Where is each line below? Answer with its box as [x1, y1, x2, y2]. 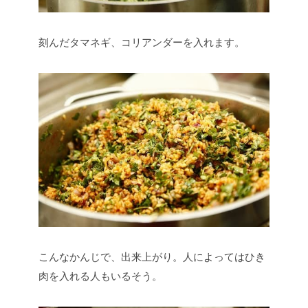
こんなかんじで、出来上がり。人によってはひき [38, 251, 265, 263]
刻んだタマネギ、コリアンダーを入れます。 [38, 36, 245, 49]
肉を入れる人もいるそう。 [38, 270, 162, 283]
